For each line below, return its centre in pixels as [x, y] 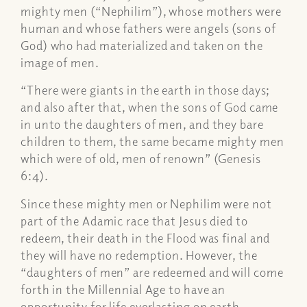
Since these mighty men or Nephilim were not [146, 203]
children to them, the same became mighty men [152, 142]
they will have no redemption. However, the [139, 255]
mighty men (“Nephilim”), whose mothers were [151, 11]
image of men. [61, 62]
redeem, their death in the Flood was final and [146, 237]
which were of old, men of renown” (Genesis [141, 159]
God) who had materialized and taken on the [142, 45]
